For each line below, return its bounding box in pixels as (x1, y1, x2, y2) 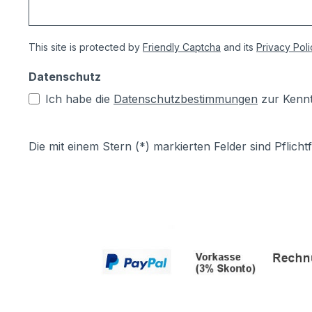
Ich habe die (45, 92, 114, 107)
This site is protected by (29, 41, 143, 54)
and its (221, 41, 256, 54)
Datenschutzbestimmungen (114, 92, 258, 107)
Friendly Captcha (143, 41, 221, 54)
